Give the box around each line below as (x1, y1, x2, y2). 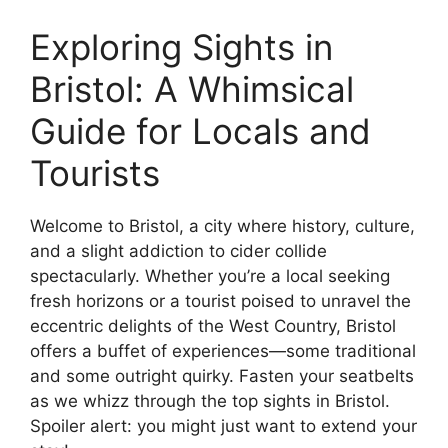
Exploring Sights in (30, 25, 333, 68)
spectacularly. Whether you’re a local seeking (30, 265, 390, 286)
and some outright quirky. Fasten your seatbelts (30, 365, 414, 386)
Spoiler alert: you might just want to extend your (30, 415, 417, 436)
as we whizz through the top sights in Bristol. (30, 390, 390, 411)
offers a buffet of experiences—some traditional (30, 340, 416, 361)
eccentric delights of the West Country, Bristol (30, 315, 396, 336)
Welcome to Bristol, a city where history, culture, (30, 215, 415, 236)
